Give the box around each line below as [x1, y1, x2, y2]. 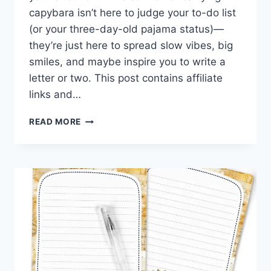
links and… [29, 88, 81, 101]
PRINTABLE [80, 165, 130, 175]
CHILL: [80, 139, 110, 149]
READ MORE [29, 117, 82, 127]
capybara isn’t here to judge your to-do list [29, 7, 236, 19]
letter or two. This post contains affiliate [29, 72, 223, 85]
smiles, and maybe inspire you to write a [29, 56, 226, 68]
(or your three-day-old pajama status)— [29, 23, 224, 36]
